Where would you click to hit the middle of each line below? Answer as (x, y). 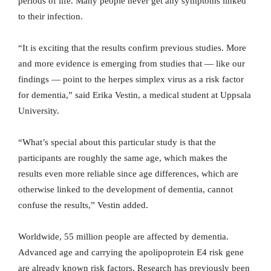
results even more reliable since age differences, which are (128, 174)
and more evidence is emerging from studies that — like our (132, 64)
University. (39, 111)
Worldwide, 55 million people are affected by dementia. (123, 237)
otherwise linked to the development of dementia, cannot (126, 190)
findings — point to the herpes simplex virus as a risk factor (131, 80)
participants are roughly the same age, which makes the (123, 158)
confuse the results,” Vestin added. (83, 205)
